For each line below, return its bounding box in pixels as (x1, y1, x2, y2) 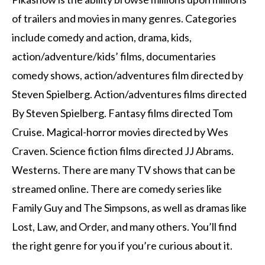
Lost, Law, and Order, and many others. (12, 219, 189, 233)
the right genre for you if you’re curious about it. (12, 238, 232, 252)
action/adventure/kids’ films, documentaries (12, 49, 216, 63)
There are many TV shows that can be (62, 163, 235, 176)
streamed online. (12, 182, 89, 195)
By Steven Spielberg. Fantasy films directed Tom (12, 106, 232, 119)
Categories (185, 11, 237, 25)
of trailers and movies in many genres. (12, 11, 183, 25)
